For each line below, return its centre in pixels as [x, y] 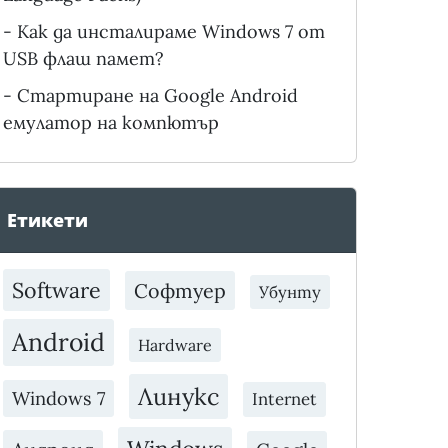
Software [56, 290]
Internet [284, 399]
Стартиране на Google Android [157, 96]
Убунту [289, 292]
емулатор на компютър [110, 123]
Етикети [47, 220]
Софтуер [179, 291]
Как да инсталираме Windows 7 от [170, 32]
